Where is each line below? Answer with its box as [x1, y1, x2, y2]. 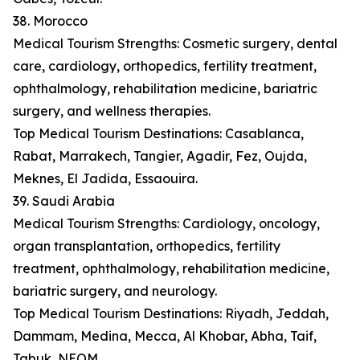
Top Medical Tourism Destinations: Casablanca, [13, 125, 304, 142]
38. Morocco [13, 13, 88, 30]
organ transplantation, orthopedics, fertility [13, 238, 280, 255]
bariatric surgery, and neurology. [13, 283, 217, 300]
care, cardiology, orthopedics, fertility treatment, [13, 58, 317, 75]
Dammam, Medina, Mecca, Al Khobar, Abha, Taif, [13, 328, 317, 345]
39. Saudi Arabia [13, 193, 115, 210]
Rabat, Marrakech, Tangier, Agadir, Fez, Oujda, [13, 148, 307, 165]
